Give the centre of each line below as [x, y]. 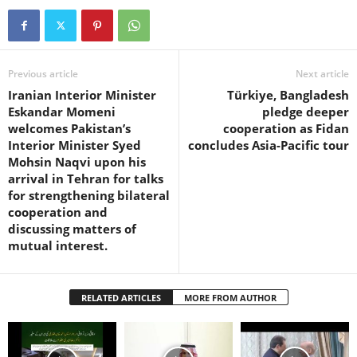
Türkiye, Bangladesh [288, 94]
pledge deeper [306, 111]
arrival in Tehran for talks [86, 178]
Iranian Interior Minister [82, 94]
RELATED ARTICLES [121, 297]
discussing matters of [72, 228]
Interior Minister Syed [75, 145]
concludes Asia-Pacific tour [269, 145]
